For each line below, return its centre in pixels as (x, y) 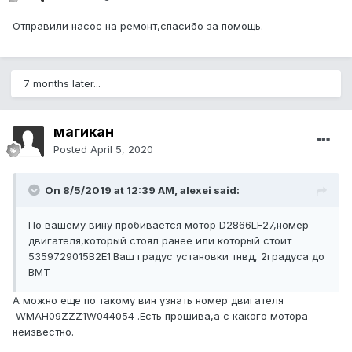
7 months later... (62, 84)
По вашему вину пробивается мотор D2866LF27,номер (169, 225)
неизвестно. (43, 332)
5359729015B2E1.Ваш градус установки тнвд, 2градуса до (176, 257)
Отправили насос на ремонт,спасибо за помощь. (138, 26)
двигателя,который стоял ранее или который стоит (160, 241)
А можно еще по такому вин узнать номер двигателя (148, 301)
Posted (72, 150)
